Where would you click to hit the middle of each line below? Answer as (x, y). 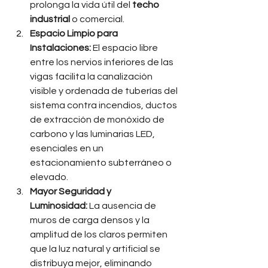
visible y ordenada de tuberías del (105, 91)
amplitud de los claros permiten (100, 234)
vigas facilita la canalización (92, 77)
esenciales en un (68, 148)
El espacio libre (125, 48)
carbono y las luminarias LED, (93, 134)
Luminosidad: (59, 206)
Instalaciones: (60, 48)
